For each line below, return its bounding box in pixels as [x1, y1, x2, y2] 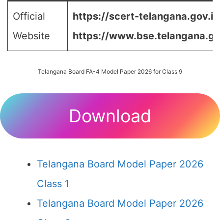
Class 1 [37, 178, 69, 190]
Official [13, 10, 45, 22]
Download [69, 105, 151, 127]
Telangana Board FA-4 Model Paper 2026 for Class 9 [38, 68, 182, 75]
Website [13, 30, 50, 42]
